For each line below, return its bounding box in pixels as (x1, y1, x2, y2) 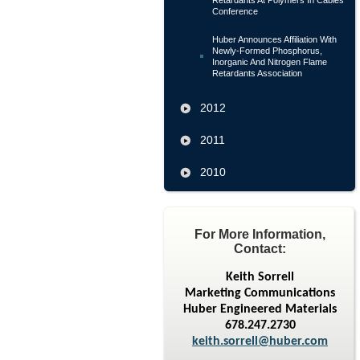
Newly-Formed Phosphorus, (212, 46, 322, 55)
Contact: (234, 242, 286, 256)
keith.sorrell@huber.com (192, 335, 328, 348)
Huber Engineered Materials (183, 303, 337, 316)
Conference (212, 6, 258, 16)
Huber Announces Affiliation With (212, 35, 337, 44)
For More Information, (194, 227, 325, 241)
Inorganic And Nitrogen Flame (212, 57, 327, 67)
